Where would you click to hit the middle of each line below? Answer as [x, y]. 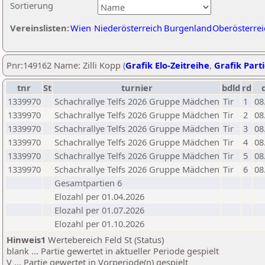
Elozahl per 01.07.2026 [99, 210]
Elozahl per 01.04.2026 [99, 196]
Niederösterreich [128, 28]
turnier [137, 88]
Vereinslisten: [40, 28]
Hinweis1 [26, 240]
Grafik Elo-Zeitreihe [167, 65]
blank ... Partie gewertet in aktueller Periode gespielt [113, 251]
